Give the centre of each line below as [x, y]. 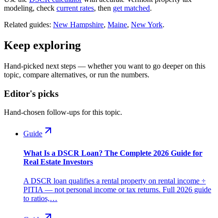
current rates [75, 8]
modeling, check [30, 8]
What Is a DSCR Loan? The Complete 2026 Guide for [113, 153]
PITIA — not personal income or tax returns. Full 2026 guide [117, 189]
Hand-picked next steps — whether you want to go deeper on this [105, 66]
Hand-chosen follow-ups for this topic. [63, 112]
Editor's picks [31, 93]
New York [147, 25]
